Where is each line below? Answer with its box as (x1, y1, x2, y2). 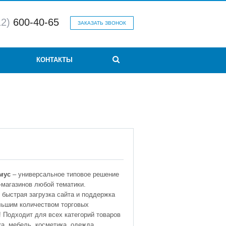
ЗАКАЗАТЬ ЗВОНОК (78, 20, 126, 26)
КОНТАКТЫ (36, 56, 73, 64)
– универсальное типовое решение (11, 171, 119, 179)
